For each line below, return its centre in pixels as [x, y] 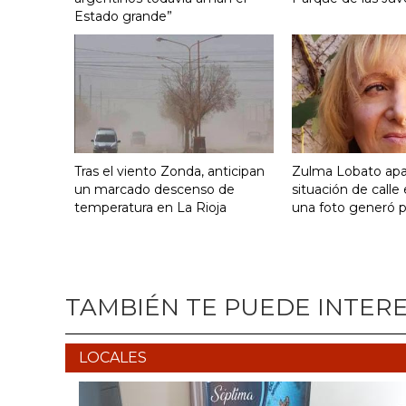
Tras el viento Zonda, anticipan [169, 172]
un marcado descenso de [155, 190]
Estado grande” [123, 17]
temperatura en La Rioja [150, 208]
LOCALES [113, 358]
